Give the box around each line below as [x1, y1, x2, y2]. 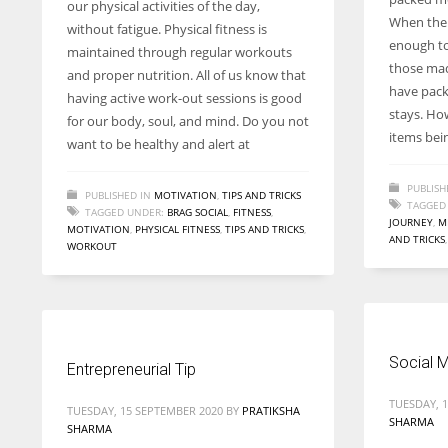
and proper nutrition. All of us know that [67, 66, 306, 84]
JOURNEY [389, 215, 433, 229]
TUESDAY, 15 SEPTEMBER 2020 [67, 403, 223, 418]
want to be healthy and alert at [67, 135, 250, 153]
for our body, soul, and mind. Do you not [67, 112, 309, 130]
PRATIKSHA [242, 403, 300, 418]
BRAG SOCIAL [167, 205, 228, 219]
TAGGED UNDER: [85, 205, 164, 219]
